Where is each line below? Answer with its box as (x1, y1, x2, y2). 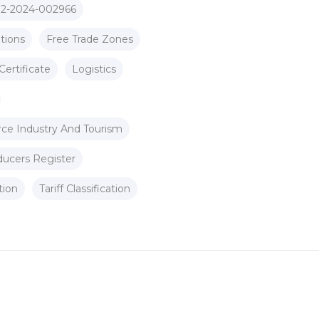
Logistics (72, 63, 116, 75)
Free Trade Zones (46, 33, 133, 46)
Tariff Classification (39, 182, 130, 195)
